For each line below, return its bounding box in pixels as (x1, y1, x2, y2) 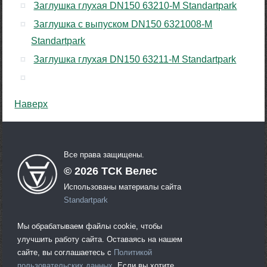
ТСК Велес (98, 164, 158, 177)
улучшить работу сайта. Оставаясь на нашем (17, 234, 183, 244)
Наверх (14, 99, 48, 110)
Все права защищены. (64, 150, 145, 159)
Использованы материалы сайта (64, 182, 182, 191)
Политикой (114, 247, 153, 257)
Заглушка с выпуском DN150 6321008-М (33, 19, 213, 30)
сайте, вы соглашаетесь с (17, 247, 114, 257)
